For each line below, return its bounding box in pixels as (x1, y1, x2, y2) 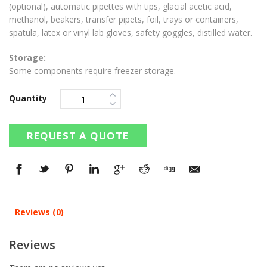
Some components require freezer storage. (9, 65, 176, 77)
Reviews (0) (15, 206, 64, 218)
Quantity (9, 92, 47, 104)
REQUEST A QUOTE (27, 129, 129, 143)
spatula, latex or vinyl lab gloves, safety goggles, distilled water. (9, 27, 252, 39)
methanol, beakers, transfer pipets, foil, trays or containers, (9, 14, 238, 26)
